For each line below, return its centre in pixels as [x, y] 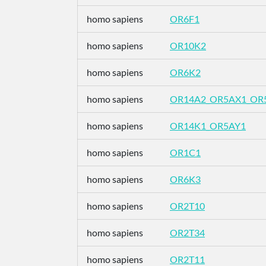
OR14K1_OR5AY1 [208, 126]
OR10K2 [188, 45]
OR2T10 [187, 206]
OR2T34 [187, 232]
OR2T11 [187, 259]
